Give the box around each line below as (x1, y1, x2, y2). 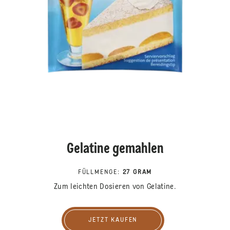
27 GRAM (122, 169, 152, 176)
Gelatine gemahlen (66, 142, 164, 157)
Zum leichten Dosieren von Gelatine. (53, 183, 177, 191)
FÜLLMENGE (78, 169, 118, 176)
